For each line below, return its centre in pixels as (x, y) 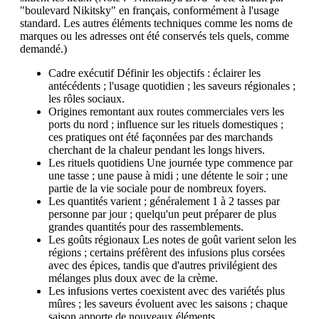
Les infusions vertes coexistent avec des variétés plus (167, 291)
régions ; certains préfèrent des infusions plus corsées (167, 252)
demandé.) (43, 48)
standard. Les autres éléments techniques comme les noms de (156, 23)
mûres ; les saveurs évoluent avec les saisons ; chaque (168, 303)
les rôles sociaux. (87, 98)
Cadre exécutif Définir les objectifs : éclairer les (155, 73)
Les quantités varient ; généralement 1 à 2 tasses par (164, 201)
